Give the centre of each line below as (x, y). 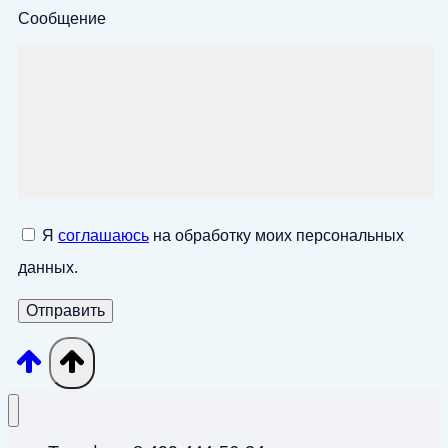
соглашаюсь (103, 235)
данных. (48, 267)
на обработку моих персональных (276, 235)
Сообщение (62, 18)
